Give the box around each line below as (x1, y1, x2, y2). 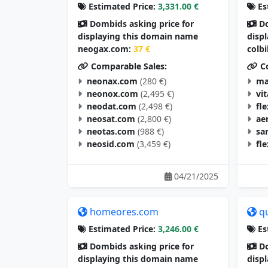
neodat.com (87, 100, 136, 112)
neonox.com (87, 88, 138, 100)
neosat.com (87, 113, 135, 125)
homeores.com (90, 205, 159, 219)
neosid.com (87, 138, 135, 150)
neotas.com (87, 126, 135, 138)
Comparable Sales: (89, 60, 167, 72)
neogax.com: (78, 43, 131, 55)
